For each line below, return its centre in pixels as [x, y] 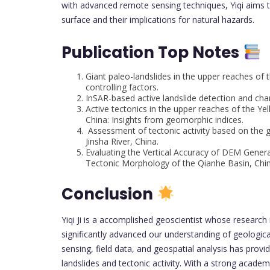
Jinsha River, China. [122, 141]
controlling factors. [122, 87]
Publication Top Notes [152, 52]
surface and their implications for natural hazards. [158, 19]
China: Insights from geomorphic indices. [165, 119]
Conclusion [109, 194]
